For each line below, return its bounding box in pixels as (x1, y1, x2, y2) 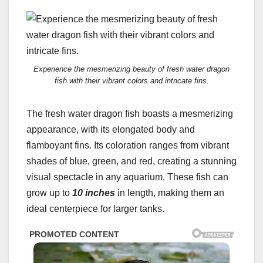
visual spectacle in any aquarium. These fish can (26, 172, 228, 183)
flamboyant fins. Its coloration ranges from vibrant (26, 140, 229, 151)
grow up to (26, 188, 72, 198)
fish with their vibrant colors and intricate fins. (54, 76, 209, 86)
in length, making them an (115, 188, 224, 198)
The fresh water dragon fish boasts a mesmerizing (26, 109, 233, 119)
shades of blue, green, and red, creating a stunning (26, 156, 237, 167)
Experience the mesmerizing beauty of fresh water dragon (33, 65, 230, 74)
